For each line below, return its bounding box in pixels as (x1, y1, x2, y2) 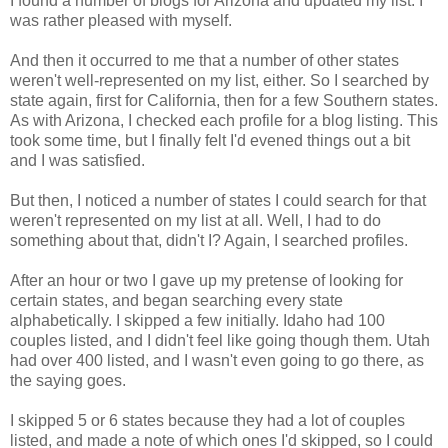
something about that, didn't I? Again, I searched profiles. (10, 231, 408, 249)
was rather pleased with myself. (10, 11, 232, 29)
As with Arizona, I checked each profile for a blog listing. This (10, 111, 438, 129)
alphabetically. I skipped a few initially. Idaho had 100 (10, 311, 385, 329)
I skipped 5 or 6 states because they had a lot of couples (10, 411, 405, 429)
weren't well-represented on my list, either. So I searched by (10, 71, 429, 89)
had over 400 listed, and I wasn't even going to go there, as (10, 351, 424, 369)
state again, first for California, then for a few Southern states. (10, 91, 438, 109)
